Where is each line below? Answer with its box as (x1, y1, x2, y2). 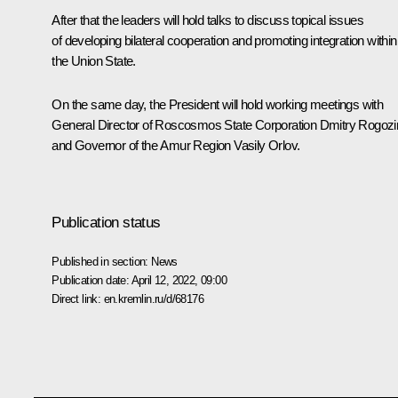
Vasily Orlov (234, 137, 298, 153)
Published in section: (52, 254, 152, 268)
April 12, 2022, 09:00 (131, 273, 227, 287)
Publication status (52, 213, 161, 231)
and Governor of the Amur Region (52, 137, 235, 153)
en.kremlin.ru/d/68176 (103, 291, 203, 306)
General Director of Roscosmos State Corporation (52, 116, 320, 132)
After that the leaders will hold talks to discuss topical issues (52, 12, 363, 28)
